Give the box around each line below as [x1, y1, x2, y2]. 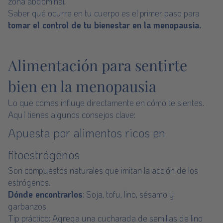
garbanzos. [8, 201, 48, 212]
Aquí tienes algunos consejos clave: [8, 109, 135, 120]
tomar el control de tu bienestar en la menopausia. [8, 19, 201, 30]
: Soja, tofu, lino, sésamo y [83, 189, 174, 200]
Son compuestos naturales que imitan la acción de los [8, 165, 198, 176]
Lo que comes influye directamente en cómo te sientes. [8, 97, 204, 108]
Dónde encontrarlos [8, 189, 83, 200]
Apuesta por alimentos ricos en [8, 125, 165, 140]
